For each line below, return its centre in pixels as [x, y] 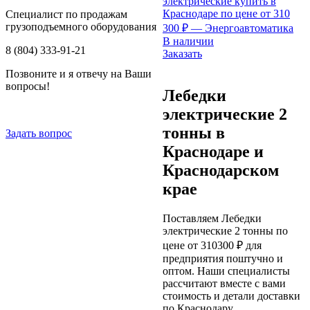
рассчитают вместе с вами [224, 284]
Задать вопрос [39, 133]
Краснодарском [221, 171]
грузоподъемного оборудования [81, 27]
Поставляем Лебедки [212, 219]
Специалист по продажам [66, 14]
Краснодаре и [213, 152]
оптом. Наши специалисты [226, 271]
